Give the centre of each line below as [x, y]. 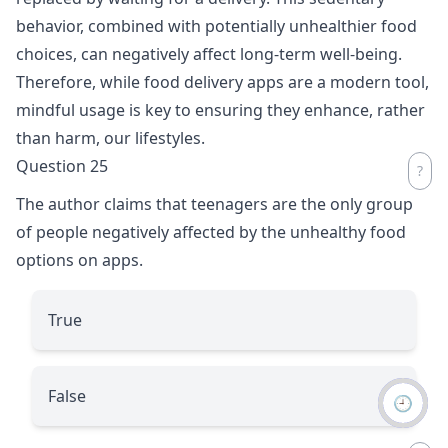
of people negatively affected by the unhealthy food [211, 231]
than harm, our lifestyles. [110, 137]
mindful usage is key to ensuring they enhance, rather [220, 109]
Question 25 [62, 165]
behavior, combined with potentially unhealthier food [216, 25]
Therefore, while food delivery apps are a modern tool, [222, 81]
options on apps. [79, 259]
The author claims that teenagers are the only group [214, 203]
